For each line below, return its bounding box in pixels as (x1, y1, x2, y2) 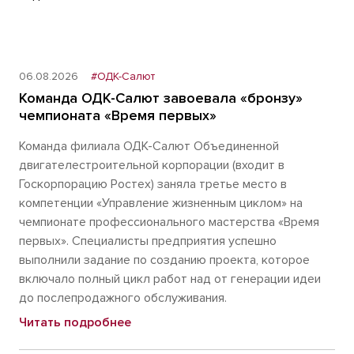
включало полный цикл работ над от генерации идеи (19, 271, 321, 287)
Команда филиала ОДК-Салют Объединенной (19, 138, 279, 154)
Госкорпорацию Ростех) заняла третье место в (19, 176, 287, 192)
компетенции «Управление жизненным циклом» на (19, 195, 303, 211)
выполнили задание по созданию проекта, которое (19, 252, 310, 268)
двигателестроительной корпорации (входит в (19, 157, 284, 173)
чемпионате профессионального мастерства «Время (19, 214, 319, 230)
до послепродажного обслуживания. (19, 290, 227, 306)
